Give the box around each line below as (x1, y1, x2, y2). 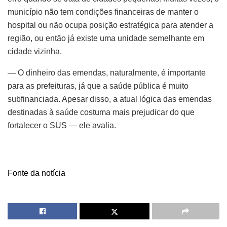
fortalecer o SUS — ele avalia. (8, 121, 116, 130)
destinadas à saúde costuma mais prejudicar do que (8, 107, 195, 117)
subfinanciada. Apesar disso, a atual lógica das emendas (8, 94, 212, 103)
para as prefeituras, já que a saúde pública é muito (8, 81, 188, 90)
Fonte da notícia (8, 168, 65, 177)
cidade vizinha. (8, 47, 62, 56)
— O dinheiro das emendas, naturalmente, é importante (8, 68, 206, 77)
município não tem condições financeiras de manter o (8, 7, 199, 16)
